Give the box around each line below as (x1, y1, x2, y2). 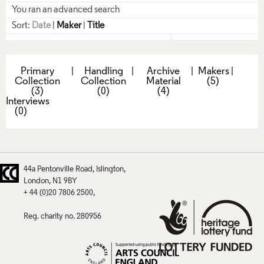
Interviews (6, 96, 49, 107)
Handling (84, 66, 123, 77)
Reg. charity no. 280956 (24, 213, 101, 221)
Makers (198, 66, 230, 77)
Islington (96, 166, 124, 174)
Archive (147, 66, 180, 77)
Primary (21, 66, 54, 77)
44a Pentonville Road (24, 166, 93, 174)
